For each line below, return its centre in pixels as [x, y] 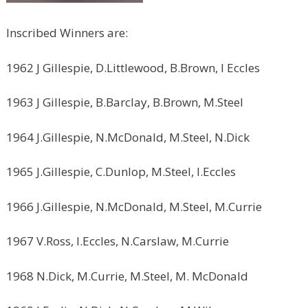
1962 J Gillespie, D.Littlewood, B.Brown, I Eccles [133, 67]
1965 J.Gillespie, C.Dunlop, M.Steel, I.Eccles [121, 172]
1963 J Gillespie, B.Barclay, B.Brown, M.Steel [125, 102]
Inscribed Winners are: [67, 33]
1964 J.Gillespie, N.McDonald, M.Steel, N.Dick [128, 137]
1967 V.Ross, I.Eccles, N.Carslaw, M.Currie [118, 241]
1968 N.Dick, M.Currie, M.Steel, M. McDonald [127, 276]
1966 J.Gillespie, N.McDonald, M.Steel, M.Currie [134, 206]
